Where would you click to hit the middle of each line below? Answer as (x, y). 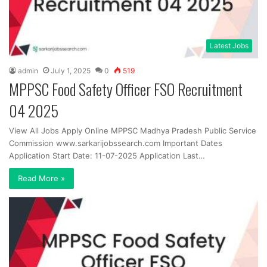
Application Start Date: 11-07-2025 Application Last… (107, 155)
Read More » (41, 178)
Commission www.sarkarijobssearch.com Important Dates (116, 143)
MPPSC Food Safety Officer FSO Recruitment (126, 89)
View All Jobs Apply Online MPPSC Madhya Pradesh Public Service (133, 130)
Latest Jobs (229, 45)
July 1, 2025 (71, 70)
